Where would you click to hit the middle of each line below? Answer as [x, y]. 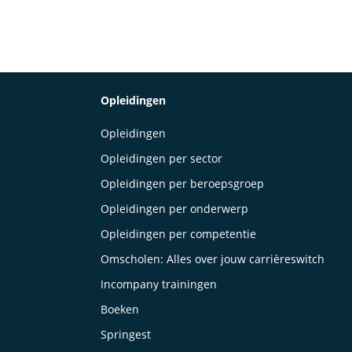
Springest [125, 334]
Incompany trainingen [158, 284]
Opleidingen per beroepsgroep [182, 183]
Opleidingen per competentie [178, 234]
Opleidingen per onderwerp [174, 209]
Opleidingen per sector [161, 158]
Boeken [119, 309]
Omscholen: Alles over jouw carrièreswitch [212, 259]
